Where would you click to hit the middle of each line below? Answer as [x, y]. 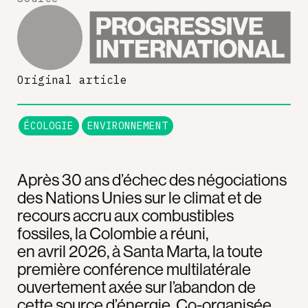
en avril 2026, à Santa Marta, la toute [140, 251]
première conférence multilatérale [134, 268]
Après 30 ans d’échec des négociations [152, 179]
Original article [72, 79]
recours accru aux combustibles [125, 215]
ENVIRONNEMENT [128, 125]
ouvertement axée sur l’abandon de [136, 286]
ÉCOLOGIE [49, 125]
